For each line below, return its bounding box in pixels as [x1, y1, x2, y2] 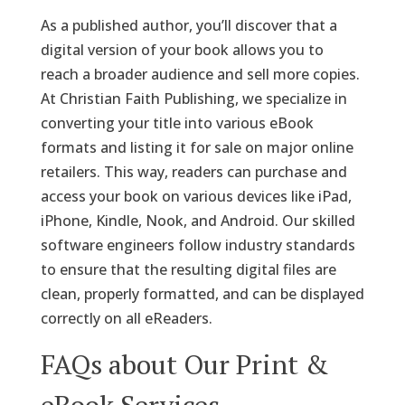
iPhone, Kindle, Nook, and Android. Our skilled [40, 210, 355, 231]
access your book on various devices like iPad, [40, 185, 352, 206]
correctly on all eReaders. [40, 307, 212, 328]
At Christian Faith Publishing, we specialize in [40, 88, 347, 108]
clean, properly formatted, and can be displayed [40, 283, 364, 304]
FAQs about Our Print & [40, 345, 328, 382]
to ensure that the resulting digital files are [40, 259, 336, 279]
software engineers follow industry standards [40, 234, 355, 255]
